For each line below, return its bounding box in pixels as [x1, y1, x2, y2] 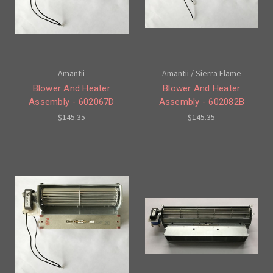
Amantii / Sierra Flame [161, 67, 241, 79]
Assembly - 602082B [158, 96, 244, 107]
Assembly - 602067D [29, 96, 115, 107]
